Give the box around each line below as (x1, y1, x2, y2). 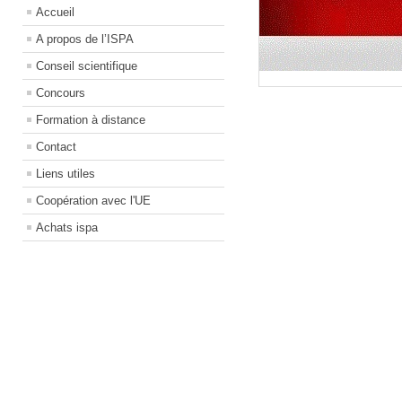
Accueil (36, 5, 74, 20)
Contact (36, 140, 76, 154)
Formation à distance (36, 113, 145, 127)
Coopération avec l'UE (36, 194, 151, 208)
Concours (36, 86, 85, 100)
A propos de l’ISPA (36, 32, 134, 47)
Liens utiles (36, 167, 95, 181)
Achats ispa (36, 221, 98, 235)
